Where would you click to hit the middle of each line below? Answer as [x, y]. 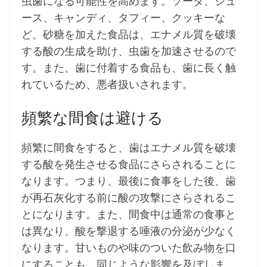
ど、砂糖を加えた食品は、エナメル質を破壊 [129, 34]
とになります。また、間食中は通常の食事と [129, 214]
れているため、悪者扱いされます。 [107, 84]
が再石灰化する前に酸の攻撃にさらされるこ [129, 198]
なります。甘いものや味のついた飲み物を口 [129, 248]
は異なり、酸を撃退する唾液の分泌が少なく [129, 231]
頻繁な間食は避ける [92, 118]
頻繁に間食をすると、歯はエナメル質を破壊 [129, 148]
